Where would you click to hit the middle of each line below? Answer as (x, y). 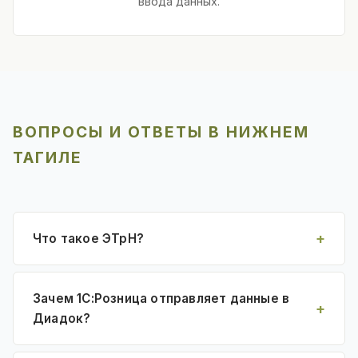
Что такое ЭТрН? (88, 238)
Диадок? (62, 318)
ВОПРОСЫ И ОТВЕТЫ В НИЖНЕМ (161, 131)
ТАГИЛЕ (48, 157)
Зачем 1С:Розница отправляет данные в (161, 298)
